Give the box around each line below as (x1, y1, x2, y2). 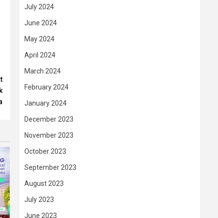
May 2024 (24, 35, 54, 43)
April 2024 (24, 51, 55, 59)
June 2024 (24, 19, 57, 27)
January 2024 (24, 99, 67, 107)
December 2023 (24, 115, 73, 123)
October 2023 (24, 147, 66, 155)
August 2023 (24, 180, 64, 187)
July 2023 (24, 196, 54, 203)
